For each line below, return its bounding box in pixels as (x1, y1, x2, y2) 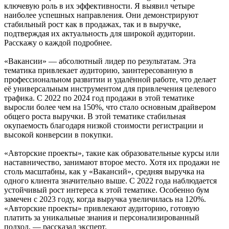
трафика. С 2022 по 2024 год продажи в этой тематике (4, 93, 194, 102)
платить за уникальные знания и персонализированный (4, 213, 199, 222)
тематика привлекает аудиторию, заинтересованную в (4, 65, 193, 75)
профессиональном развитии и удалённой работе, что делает (4, 75, 216, 84)
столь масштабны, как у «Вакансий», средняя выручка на (4, 167, 204, 176)
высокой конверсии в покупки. (4, 130, 113, 139)
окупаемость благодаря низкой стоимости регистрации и (4, 121, 203, 130)
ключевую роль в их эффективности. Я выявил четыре (4, 1, 195, 10)
